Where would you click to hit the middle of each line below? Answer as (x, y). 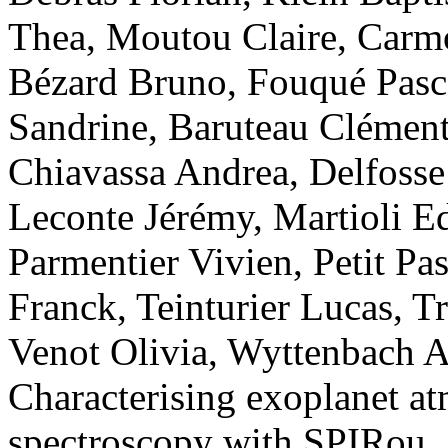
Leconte (71, 217)
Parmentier (93, 262)
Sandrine (78, 127)
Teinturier (213, 307)
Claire (289, 37)
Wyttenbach (321, 352)
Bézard (63, 82)
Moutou (169, 37)
